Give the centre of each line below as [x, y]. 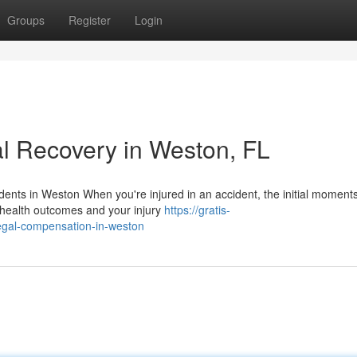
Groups [26, 20]
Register [90, 20]
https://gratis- [197, 210]
